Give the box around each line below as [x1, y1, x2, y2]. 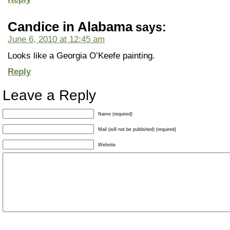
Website [98, 142, 116, 147]
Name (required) [98, 111, 132, 117]
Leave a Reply [3, 87, 96, 103]
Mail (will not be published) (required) [98, 127, 176, 132]
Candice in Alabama [8, 20, 132, 34]
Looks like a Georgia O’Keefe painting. [8, 51, 155, 60]
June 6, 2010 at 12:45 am [8, 34, 105, 44]
